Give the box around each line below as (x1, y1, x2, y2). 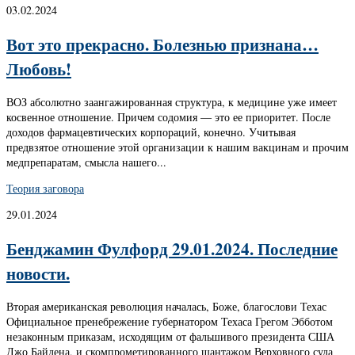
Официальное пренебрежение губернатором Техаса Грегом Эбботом (6, 314, 333, 330)
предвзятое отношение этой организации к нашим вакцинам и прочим (6, 139, 349, 155)
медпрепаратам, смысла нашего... (6, 155, 166, 170)
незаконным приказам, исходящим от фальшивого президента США (6, 329, 334, 345)
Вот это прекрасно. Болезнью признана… (6, 31, 319, 56)
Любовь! (6, 55, 71, 81)
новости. (6, 260, 70, 285)
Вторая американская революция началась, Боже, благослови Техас (6, 299, 326, 315)
